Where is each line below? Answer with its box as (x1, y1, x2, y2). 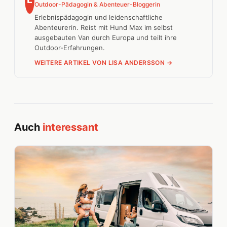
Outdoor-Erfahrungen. (34, 44, 105, 52)
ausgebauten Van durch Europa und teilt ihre (34, 33, 177, 42)
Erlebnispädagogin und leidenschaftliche (34, 13, 163, 22)
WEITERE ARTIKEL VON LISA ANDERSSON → (34, 59, 173, 67)
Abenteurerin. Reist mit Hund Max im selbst (34, 23, 173, 32)
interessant (43, 121, 98, 134)
